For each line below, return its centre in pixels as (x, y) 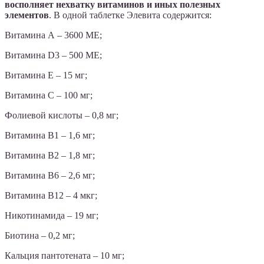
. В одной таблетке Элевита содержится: (130, 15)
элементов (27, 15)
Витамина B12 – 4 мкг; (51, 196)
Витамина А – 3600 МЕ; (53, 35)
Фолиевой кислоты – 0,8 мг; (62, 115)
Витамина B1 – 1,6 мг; (50, 136)
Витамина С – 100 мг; (49, 95)
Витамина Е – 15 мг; (46, 75)
